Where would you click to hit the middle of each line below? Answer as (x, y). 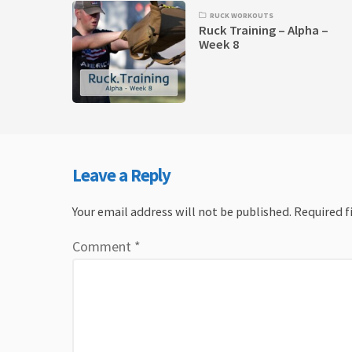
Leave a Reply (121, 175)
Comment (103, 246)
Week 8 (220, 45)
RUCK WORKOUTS (242, 15)
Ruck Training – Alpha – (264, 31)
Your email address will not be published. (182, 211)
